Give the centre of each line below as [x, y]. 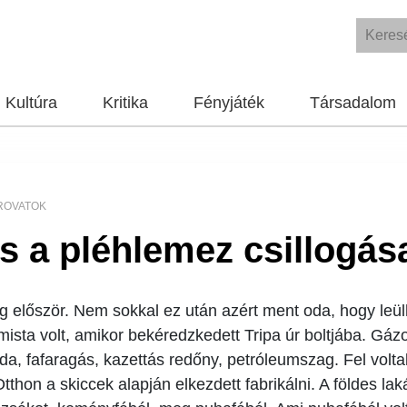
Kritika [125, 103]
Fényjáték [229, 103]
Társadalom [353, 103]
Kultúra [31, 103]
